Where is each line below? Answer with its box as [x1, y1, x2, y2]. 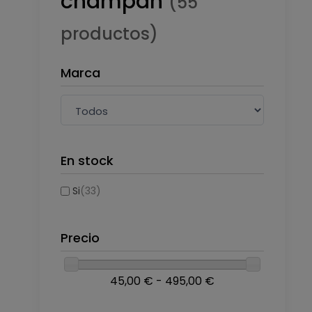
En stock [61, 152, 114, 170]
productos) [61, 22, 158, 45]
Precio [61, 229, 100, 247]
